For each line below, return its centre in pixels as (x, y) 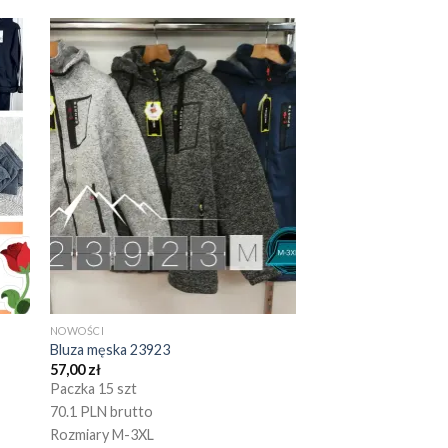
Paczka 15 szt (93, 388)
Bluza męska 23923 (109, 350)
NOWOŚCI (77, 330)
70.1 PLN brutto (101, 411)
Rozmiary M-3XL (101, 434)
